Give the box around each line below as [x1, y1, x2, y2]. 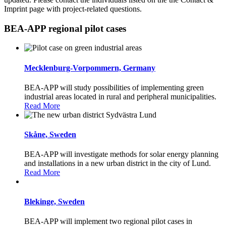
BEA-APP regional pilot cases [4, 23, 126, 34]
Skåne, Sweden [24, 130, 76, 139]
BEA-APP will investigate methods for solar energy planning [24, 150, 218, 159]
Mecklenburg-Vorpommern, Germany [24, 63, 155, 72]
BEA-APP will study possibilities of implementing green [24, 83, 204, 92]
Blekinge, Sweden [24, 197, 85, 206]
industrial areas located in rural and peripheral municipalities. [24, 92, 216, 101]
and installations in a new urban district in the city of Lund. [24, 159, 211, 168]
